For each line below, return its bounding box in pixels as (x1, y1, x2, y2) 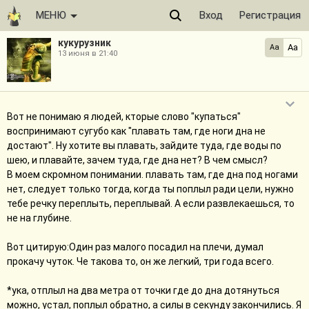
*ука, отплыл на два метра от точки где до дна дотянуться (7, 285, 279, 296)
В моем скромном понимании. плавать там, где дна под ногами (7, 169, 298, 180)
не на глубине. (7, 212, 72, 223)
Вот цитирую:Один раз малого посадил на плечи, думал (7, 241, 263, 252)
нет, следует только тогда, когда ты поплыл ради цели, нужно (7, 183, 294, 195)
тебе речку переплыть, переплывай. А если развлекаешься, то (7, 198, 295, 209)
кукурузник (58, 37, 111, 48)
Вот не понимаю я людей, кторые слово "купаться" (7, 111, 241, 122)
